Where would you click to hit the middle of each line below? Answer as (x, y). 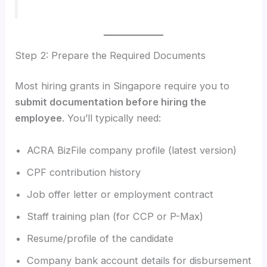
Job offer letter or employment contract (120, 194)
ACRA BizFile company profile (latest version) (132, 150)
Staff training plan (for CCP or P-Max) (115, 216)
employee (39, 118)
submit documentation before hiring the (111, 102)
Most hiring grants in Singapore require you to (122, 86)
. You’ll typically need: (112, 118)
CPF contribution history (84, 172)
